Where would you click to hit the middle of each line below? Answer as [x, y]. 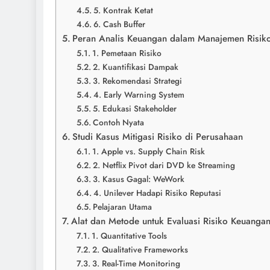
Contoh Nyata [118, 122]
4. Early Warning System [139, 94]
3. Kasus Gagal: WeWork [138, 179]
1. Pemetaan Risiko [127, 53]
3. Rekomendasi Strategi [137, 80]
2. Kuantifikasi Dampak [135, 67]
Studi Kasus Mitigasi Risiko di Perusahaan [158, 137]
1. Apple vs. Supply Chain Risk [148, 151]
